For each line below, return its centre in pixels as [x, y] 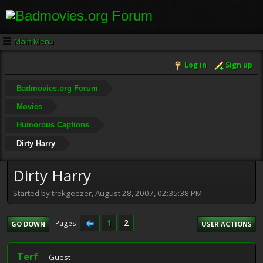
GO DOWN [28, 224]
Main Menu [34, 41]
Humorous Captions [53, 125]
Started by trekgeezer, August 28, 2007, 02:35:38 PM [107, 193]
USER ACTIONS [227, 224]
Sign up [239, 65]
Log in [195, 65]
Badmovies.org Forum [57, 88]
